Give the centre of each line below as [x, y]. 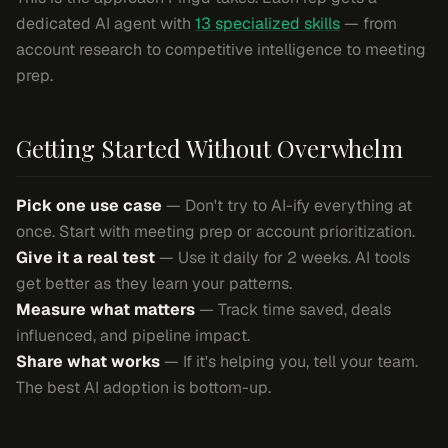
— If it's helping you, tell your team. [289, 361]
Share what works [88, 361]
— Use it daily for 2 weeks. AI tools [282, 257]
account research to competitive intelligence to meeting [221, 49]
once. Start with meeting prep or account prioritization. [215, 231]
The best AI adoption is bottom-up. [143, 387]
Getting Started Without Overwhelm [209, 148]
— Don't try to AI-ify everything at [287, 205]
